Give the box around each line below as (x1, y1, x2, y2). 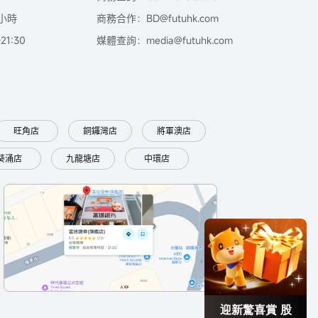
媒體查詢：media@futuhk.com (97, 33, 233, 47)
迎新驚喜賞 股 (219, 283, 280, 299)
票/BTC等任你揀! (212, 300, 300, 316)
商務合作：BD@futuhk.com (97, 11, 219, 25)
